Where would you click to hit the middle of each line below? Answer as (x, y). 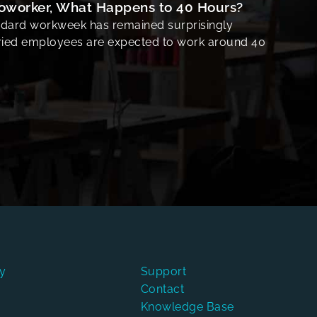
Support (163, 271)
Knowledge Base (187, 307)
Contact (162, 289)
